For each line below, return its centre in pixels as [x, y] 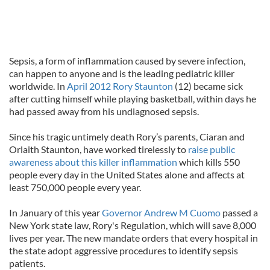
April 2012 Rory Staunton [120, 86]
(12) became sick [208, 86]
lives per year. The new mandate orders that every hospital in [133, 238]
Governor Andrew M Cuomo [160, 212]
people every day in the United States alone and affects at [127, 174]
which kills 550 [209, 162]
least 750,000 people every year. [75, 187]
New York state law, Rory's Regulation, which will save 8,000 [133, 225]
